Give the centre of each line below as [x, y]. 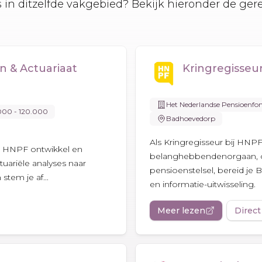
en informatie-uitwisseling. [203, 184]
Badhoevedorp [191, 118]
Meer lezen [181, 210]
